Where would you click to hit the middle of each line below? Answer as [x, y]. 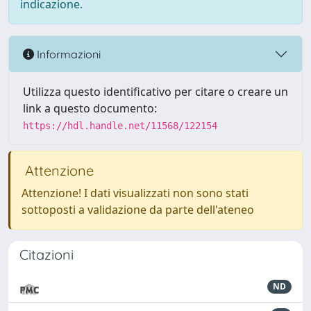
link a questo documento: [90, 108]
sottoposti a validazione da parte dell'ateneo [138, 210]
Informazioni [67, 54]
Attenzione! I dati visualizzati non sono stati [135, 193]
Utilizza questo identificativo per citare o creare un [155, 92]
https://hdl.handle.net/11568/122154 [120, 126]
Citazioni [47, 254]
